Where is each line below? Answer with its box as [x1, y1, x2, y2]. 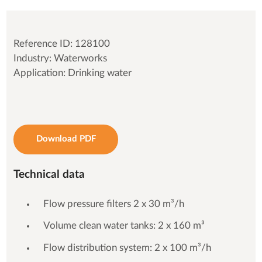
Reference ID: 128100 [13, 39, 111, 49]
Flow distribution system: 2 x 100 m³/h [43, 243, 211, 253]
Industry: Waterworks [13, 53, 108, 63]
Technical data [13, 168, 85, 180]
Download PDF [36, 135, 96, 144]
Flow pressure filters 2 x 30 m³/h [43, 199, 184, 209]
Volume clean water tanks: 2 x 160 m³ [43, 221, 205, 231]
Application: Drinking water [13, 68, 132, 78]
